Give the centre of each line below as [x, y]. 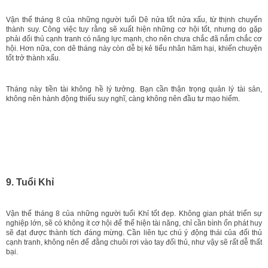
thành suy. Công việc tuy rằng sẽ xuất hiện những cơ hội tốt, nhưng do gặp [134, 29]
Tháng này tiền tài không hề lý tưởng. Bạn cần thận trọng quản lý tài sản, [134, 89]
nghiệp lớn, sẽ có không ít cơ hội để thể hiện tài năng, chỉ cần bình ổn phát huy [134, 223]
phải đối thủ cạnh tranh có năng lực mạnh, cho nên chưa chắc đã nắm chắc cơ [134, 39]
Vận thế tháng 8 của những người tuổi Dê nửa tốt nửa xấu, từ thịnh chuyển [134, 19]
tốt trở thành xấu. [33, 58]
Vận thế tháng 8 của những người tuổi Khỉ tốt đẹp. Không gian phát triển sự [134, 213]
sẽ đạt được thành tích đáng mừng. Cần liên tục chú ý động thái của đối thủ [134, 232]
